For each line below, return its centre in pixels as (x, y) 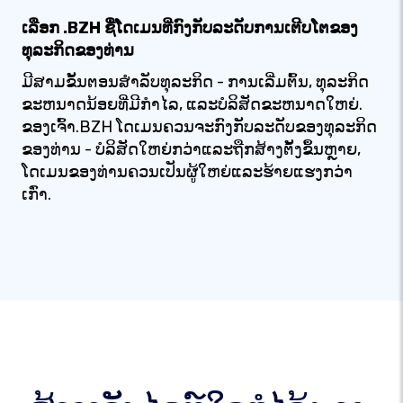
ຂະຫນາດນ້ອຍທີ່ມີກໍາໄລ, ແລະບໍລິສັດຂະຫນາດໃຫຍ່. (192, 104)
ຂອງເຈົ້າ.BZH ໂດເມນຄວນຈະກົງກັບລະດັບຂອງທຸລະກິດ (199, 127)
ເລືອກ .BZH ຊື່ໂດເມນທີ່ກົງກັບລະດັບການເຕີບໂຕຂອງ (190, 28)
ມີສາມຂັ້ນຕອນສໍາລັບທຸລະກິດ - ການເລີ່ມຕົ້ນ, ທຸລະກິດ (195, 82)
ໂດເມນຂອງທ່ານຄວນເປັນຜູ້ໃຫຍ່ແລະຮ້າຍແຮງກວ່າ (187, 172)
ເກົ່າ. (36, 194)
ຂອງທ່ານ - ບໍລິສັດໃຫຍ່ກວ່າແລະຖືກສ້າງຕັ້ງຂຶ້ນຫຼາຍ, (191, 149)
